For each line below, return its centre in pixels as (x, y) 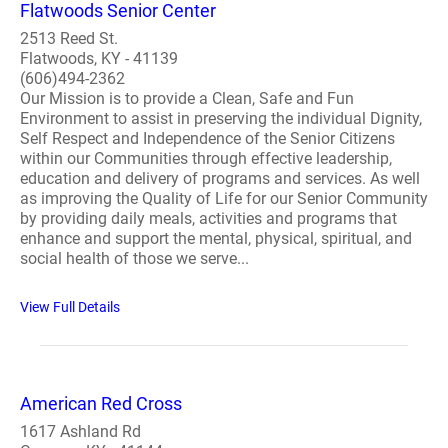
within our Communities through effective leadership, (206, 158)
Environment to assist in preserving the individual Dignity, (221, 118)
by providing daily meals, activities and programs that (208, 218)
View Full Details (70, 307)
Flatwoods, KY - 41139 (99, 58)
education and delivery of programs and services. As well (220, 178)
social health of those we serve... (134, 258)
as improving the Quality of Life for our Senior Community (224, 198)
